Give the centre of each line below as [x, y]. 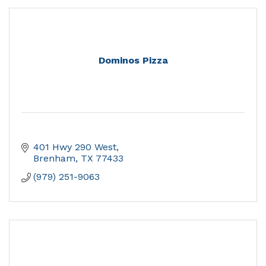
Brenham [54, 159]
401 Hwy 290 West [75, 147]
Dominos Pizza [133, 61]
